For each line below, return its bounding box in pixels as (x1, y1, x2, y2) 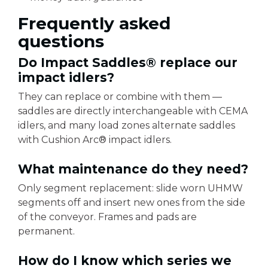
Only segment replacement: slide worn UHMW (18, 182, 243, 194)
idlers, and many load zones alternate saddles (18, 120, 235, 131)
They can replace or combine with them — (18, 91, 222, 102)
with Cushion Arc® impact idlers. (18, 134, 172, 145)
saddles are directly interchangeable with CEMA (18, 105, 248, 117)
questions (18, 31, 104, 51)
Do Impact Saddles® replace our (18, 55, 237, 70)
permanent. (18, 226, 75, 237)
